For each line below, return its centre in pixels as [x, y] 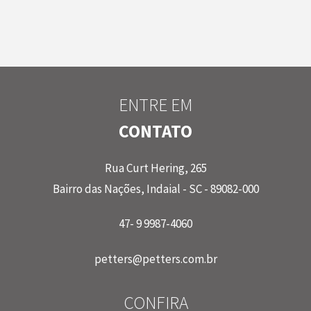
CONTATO [155, 132]
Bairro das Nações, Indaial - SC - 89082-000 [155, 188]
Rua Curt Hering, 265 [155, 168]
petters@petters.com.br [155, 259]
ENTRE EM [155, 104]
